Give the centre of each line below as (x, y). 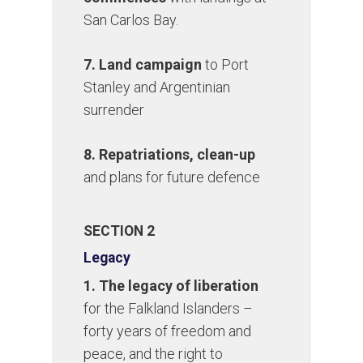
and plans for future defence (172, 177)
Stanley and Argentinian (157, 88)
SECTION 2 (120, 231)
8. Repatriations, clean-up (170, 155)
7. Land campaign (143, 65)
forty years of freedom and (168, 331)
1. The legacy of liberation (171, 286)
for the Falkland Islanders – (169, 309)
